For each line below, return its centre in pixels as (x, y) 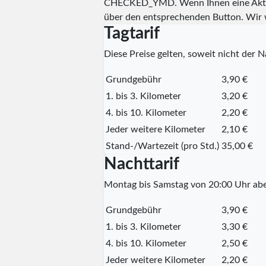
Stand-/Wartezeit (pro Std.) (162, 146)
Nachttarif (141, 164)
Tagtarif (132, 33)
